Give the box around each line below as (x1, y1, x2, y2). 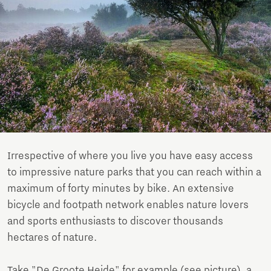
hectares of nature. (7, 232, 97, 244)
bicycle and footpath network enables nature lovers (7, 199, 249, 212)
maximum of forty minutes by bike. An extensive (7, 183, 234, 195)
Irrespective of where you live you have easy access (7, 150, 253, 163)
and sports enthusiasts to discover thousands (7, 215, 223, 228)
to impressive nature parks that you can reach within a (7, 166, 261, 179)
